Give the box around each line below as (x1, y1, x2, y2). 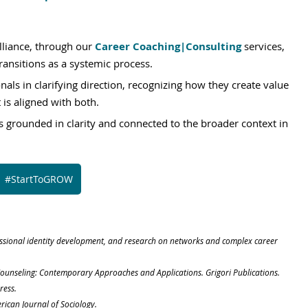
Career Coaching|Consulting (95, 39, 241, 54)
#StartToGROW (4, 173, 73, 186)
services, (241, 39, 287, 53)
